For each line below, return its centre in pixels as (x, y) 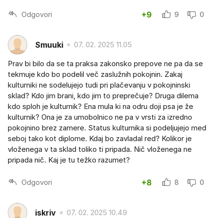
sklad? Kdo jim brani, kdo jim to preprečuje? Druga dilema (103, 96)
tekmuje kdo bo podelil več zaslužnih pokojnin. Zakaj (95, 74)
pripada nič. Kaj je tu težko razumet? (69, 160)
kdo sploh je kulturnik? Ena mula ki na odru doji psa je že (100, 107)
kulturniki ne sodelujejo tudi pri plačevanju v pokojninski (99, 85)
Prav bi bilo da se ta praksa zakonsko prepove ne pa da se (105, 64)
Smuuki (49, 45)
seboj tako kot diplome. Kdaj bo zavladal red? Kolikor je (100, 139)
